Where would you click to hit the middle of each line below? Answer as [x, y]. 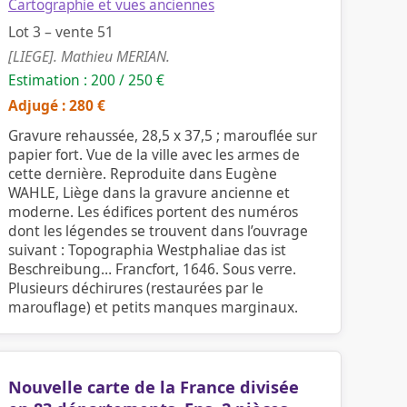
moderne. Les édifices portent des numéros [153, 212]
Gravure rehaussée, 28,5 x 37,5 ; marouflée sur [163, 135]
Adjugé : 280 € [57, 105]
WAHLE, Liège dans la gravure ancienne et [149, 193]
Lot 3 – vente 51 [61, 32]
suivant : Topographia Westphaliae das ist [147, 250]
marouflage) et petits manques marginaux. [153, 307]
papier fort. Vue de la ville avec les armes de [154, 154]
